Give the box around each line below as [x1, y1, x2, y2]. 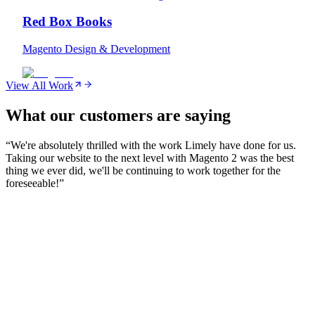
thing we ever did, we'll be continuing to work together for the [6, 164, 281, 176]
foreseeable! [6, 176, 59, 189]
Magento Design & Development [22, 43, 170, 56]
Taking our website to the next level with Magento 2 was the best [6, 151, 294, 164]
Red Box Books [22, 14, 112, 30]
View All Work [6, 79, 73, 92]
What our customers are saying [6, 106, 231, 125]
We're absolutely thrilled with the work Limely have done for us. [11, 139, 296, 151]
